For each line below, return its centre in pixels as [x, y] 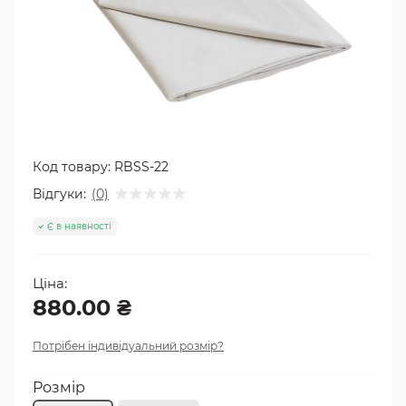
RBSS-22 [141, 167]
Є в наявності [79, 226]
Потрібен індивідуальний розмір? [128, 346]
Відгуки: [59, 193]
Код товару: [72, 167]
